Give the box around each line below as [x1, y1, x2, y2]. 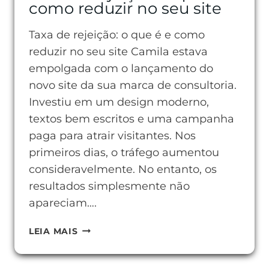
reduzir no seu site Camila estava [29, 45, 208, 58]
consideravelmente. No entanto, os [29, 163, 217, 176]
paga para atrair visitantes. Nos [29, 129, 196, 142]
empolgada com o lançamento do [29, 62, 213, 75]
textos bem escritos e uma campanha [29, 112, 234, 125]
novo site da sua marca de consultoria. [29, 79, 237, 92]
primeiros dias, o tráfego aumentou [29, 146, 219, 159]
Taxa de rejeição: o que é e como [29, 28, 205, 41]
